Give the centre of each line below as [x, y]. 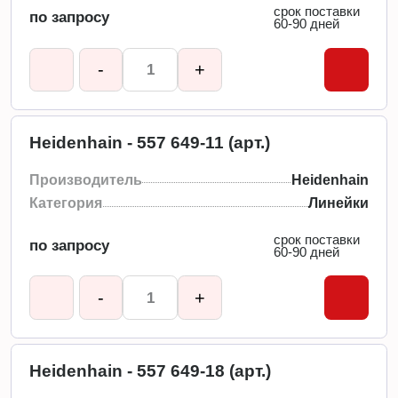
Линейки [338, 203]
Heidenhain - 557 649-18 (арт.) [151, 370]
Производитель [86, 179]
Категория [66, 203]
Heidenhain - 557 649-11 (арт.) [150, 143]
